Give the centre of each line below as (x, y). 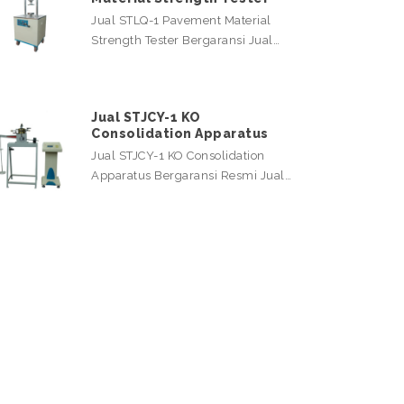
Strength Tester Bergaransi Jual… (185, 40)
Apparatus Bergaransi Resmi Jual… (191, 175)
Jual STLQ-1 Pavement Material (181, 20)
